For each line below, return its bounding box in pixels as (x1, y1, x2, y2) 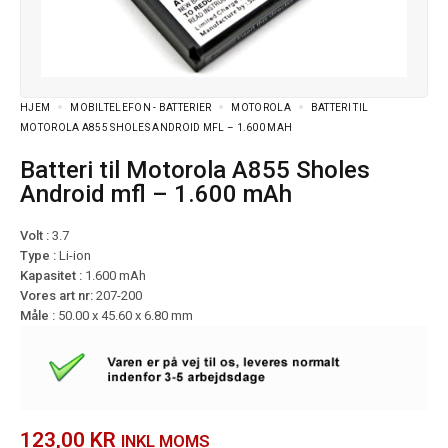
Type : (20, 247, 59, 263)
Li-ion (59, 247, 91, 263)
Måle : (20, 307, 58, 323)
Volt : (20, 227, 49, 243)
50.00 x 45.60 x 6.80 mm (58, 307, 193, 323)
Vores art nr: (20, 287, 96, 303)
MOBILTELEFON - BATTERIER (70, 101, 212, 113)
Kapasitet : (20, 267, 85, 283)
